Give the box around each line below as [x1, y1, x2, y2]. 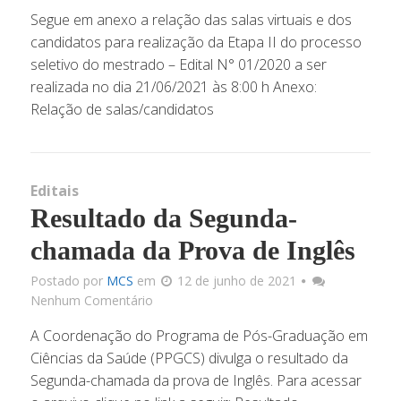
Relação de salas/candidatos [30, 99, 214, 119]
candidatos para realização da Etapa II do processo [30, 32, 362, 52]
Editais [30, 181, 79, 200]
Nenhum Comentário [30, 292, 153, 309]
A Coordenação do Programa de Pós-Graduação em [30, 326, 368, 346]
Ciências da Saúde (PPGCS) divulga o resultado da [30, 348, 348, 368]
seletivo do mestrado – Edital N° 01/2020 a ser [30, 55, 327, 74]
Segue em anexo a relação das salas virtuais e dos [30, 10, 352, 30]
